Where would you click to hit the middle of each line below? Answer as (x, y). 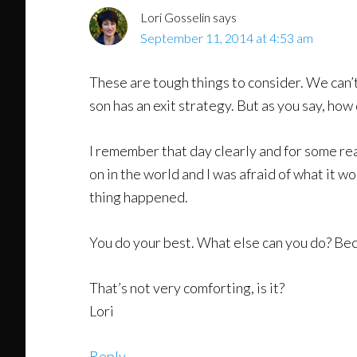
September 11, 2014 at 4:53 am (227, 38)
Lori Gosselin (175, 17)
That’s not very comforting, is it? (187, 288)
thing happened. (139, 197)
